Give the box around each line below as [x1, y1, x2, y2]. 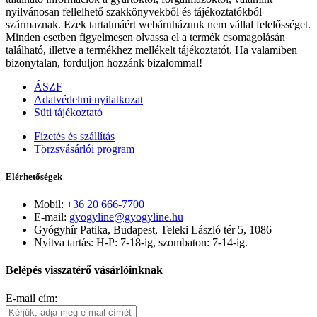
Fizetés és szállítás [34, 129, 115, 142]
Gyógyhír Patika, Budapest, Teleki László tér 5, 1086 [34, 224, 272, 236]
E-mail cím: [6, 292, 57, 304]
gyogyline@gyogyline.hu [69, 211, 183, 224]
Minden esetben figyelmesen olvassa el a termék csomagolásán [6, 30, 285, 43]
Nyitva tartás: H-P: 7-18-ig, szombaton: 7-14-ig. [34, 236, 248, 249]
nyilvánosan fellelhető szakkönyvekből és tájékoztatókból [6, 5, 262, 18]
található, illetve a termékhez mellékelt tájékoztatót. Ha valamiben [6, 43, 297, 56]
